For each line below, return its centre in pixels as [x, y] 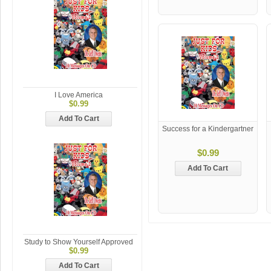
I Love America [79, 95]
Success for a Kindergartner [208, 129]
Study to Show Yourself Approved [79, 242]
